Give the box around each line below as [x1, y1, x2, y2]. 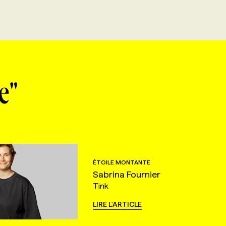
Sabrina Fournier [92, 169, 160, 179]
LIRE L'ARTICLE [92, 200, 142, 208]
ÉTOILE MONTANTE [92, 158, 150, 165]
